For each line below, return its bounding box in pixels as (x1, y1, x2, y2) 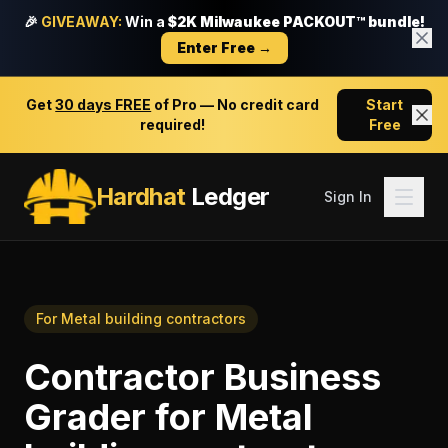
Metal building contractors (61, 310, 246, 327)
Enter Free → (176, 39, 272, 56)
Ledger (185, 181, 270, 211)
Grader (24, 395, 146, 439)
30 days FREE (55, 96, 152, 113)
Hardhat (95, 181, 186, 211)
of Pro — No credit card (151, 96, 320, 113)
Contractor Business (24, 355, 381, 399)
